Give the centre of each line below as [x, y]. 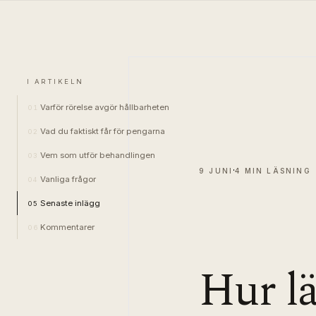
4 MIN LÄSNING [273, 170]
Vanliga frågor [68, 179]
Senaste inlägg [70, 203]
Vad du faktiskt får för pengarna [103, 131]
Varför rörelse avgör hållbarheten [105, 107]
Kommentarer [67, 227]
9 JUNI [216, 170]
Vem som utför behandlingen [98, 155]
